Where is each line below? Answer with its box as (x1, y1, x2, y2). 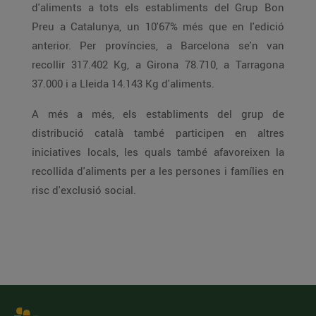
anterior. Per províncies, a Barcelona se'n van (32, 38, 284, 52)
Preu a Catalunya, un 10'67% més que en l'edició (32, 19, 284, 33)
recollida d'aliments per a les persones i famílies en (32, 164, 284, 178)
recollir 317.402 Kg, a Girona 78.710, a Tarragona (32, 57, 284, 71)
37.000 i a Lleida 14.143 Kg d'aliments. (32, 76, 214, 90)
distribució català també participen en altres (32, 126, 284, 140)
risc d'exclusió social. (32, 183, 136, 197)
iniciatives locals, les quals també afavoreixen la (32, 145, 284, 159)
